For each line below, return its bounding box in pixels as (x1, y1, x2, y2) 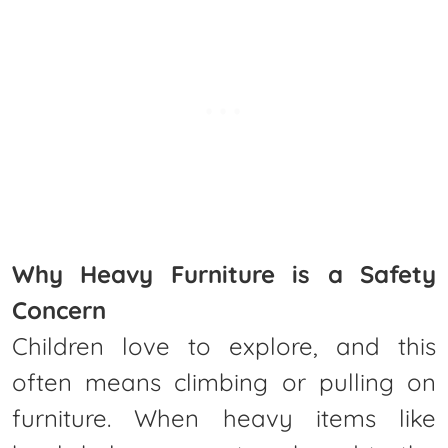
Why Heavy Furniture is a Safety (12, 258, 436, 289)
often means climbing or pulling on (12, 366, 436, 397)
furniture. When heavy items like (12, 402, 436, 433)
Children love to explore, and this (12, 330, 436, 361)
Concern (12, 294, 106, 325)
